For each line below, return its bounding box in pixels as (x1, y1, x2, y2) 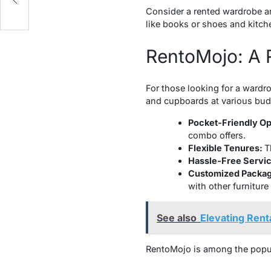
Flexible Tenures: (188, 143, 264, 154)
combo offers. (188, 130, 246, 141)
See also (157, 211, 197, 224)
